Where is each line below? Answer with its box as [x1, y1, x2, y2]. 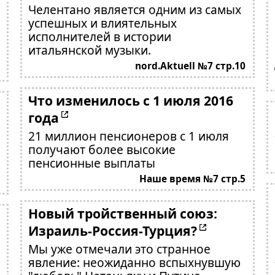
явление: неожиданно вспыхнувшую [28, 254, 241, 271]
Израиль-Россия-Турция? [28, 222, 197, 239]
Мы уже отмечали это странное [28, 241, 211, 257]
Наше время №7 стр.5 [139, 172, 246, 185]
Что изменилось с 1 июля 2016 [28, 91, 233, 109]
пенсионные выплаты [28, 155, 155, 171]
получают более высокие [28, 141, 176, 158]
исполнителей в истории [28, 28, 171, 45]
